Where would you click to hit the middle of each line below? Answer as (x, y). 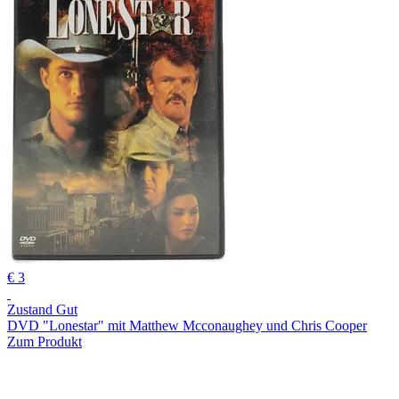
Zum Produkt (45, 341)
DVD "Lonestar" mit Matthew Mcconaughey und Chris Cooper (187, 325)
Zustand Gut (42, 309)
